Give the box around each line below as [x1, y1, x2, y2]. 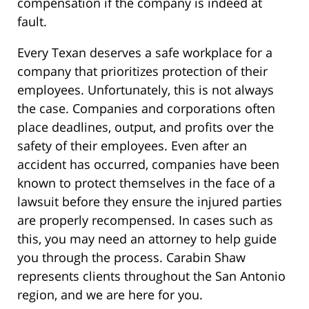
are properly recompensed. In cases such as [17, 212, 273, 229]
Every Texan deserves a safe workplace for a [17, 44, 272, 61]
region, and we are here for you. [17, 286, 203, 303]
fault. [17, 13, 47, 30]
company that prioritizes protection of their [17, 63, 268, 80]
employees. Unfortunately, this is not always [17, 81, 274, 99]
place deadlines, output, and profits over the [17, 119, 274, 136]
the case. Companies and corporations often [17, 100, 275, 117]
